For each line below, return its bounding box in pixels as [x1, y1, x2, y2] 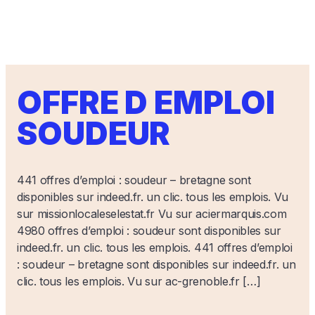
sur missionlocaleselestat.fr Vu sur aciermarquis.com [17, 207, 287, 221]
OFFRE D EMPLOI [17, 84, 275, 122]
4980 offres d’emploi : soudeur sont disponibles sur [17, 224, 281, 238]
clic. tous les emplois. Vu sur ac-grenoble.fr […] [17, 274, 261, 288]
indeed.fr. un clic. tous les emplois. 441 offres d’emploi [17, 240, 292, 255]
